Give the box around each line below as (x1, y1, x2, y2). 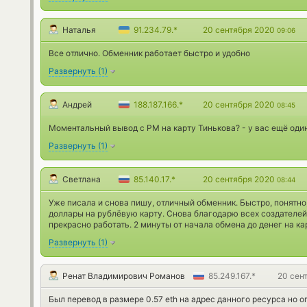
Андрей (62, 99, 92, 110)
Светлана (62, 174, 101, 184)
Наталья (62, 25, 96, 35)
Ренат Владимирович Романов (62, 271, 185, 281)
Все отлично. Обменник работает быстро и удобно (49, 48, 250, 58)
